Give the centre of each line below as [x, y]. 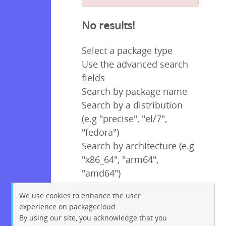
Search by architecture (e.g [138, 146]
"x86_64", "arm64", [120, 159]
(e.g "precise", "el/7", [124, 118]
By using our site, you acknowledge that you [93, 217]
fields [93, 77]
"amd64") [101, 173]
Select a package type [127, 50]
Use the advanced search [135, 64]
